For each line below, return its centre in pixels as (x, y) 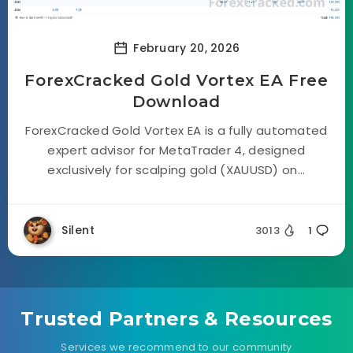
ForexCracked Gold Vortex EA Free (176, 80)
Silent (78, 230)
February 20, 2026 (185, 48)
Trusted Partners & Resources (176, 319)
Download (176, 102)
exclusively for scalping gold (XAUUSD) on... (176, 170)
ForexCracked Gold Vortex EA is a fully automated (176, 130)
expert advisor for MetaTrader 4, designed (176, 150)
